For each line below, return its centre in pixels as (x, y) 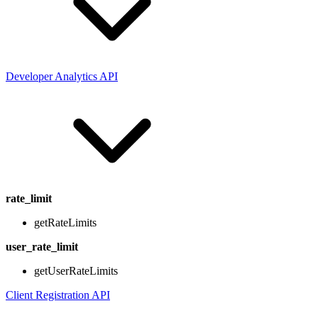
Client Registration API (58, 295)
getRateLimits (65, 223)
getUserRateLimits (76, 271)
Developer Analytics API (62, 77)
